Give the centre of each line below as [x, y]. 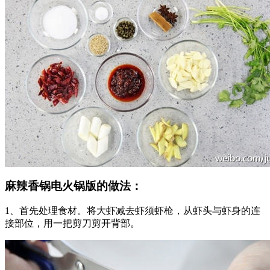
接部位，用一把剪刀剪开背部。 [72, 224]
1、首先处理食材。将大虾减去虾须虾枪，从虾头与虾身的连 [133, 211]
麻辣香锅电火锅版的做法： [74, 186]
